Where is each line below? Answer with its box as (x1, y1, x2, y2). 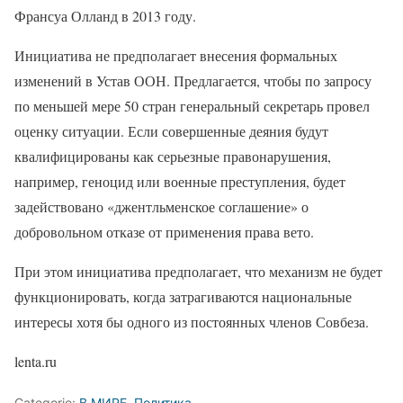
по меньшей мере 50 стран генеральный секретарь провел (14, 95, 370, 115)
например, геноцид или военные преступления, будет (14, 171, 345, 191)
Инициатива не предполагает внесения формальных (14, 45, 337, 65)
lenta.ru (14, 351, 57, 371)
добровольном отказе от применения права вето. (14, 221, 314, 241)
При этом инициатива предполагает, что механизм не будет (14, 261, 382, 281)
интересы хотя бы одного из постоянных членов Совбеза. (14, 311, 369, 331)
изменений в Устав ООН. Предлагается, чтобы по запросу (14, 70, 372, 90)
